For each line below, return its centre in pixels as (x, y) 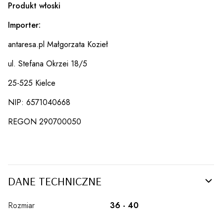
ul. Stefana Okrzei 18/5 (48, 63)
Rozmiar (21, 205)
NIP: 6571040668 (39, 102)
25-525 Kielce (32, 83)
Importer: (24, 25)
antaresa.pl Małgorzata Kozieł (58, 44)
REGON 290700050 (45, 121)
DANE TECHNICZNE (55, 181)
